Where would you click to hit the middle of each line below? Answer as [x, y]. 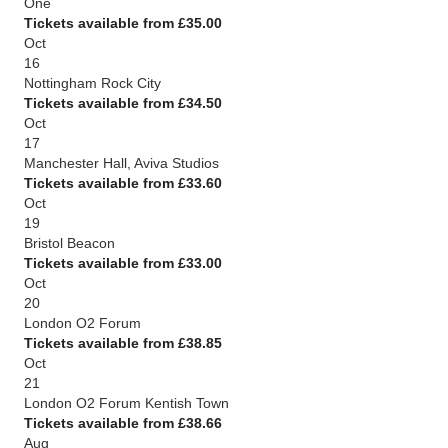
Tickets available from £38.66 [123, 423]
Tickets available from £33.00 [123, 263]
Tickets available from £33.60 [123, 183]
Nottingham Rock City [92, 83]
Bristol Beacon [69, 243]
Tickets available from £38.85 [123, 343]
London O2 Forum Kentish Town [126, 403]
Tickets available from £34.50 [123, 103]
